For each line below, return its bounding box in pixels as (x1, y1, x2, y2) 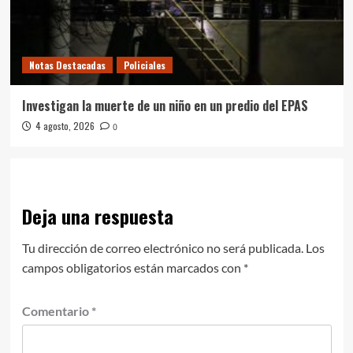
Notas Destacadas (28, 58, 106, 72)
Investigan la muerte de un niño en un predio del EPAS (21, 95, 308, 115)
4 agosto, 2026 (35, 118, 95, 132)
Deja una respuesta (21, 201, 173, 230)
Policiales (123, 58, 165, 72)
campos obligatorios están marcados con (21, 259, 243, 275)
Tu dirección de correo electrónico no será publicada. (21, 240, 303, 255)
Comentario (21, 303, 91, 318)
